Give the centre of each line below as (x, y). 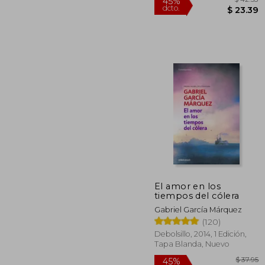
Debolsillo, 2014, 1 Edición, (201, 234)
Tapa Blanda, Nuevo (192, 244)
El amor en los (188, 186)
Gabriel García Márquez (198, 209)
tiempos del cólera (197, 195)
